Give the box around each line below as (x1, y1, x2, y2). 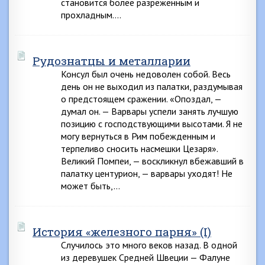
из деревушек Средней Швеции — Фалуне (61, 251, 230, 263)
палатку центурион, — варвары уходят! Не (61, 167, 232, 179)
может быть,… (61, 180, 120, 192)
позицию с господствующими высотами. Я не (61, 118, 243, 130)
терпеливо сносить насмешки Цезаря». (61, 143, 218, 154)
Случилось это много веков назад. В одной (61, 239, 237, 251)
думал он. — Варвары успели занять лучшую (61, 105, 238, 117)
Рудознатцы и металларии (33, 53, 190, 68)
